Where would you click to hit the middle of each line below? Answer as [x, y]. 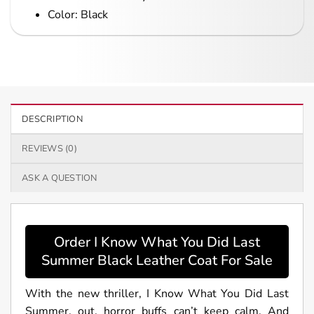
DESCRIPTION [52, 119]
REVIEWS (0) [49, 148]
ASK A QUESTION [60, 178]
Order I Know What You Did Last [157, 242]
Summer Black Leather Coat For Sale [157, 260]
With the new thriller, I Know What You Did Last [157, 293]
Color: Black [77, 14]
